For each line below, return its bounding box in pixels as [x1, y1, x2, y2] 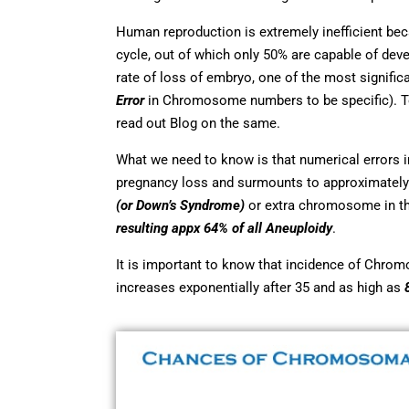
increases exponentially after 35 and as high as [116, 278, 404, 296]
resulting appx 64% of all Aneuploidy [116, 219, 332, 236]
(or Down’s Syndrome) [116, 196, 248, 214]
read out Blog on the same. [116, 114, 280, 131]
